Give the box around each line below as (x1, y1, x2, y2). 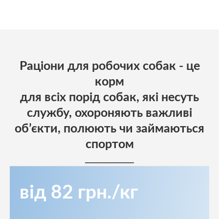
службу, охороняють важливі (27, 107, 192, 120)
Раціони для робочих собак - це (19, 60, 200, 73)
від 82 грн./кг (20, 183, 138, 203)
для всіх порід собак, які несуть (20, 91, 199, 104)
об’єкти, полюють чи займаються (15, 123, 204, 135)
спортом (85, 138, 134, 151)
